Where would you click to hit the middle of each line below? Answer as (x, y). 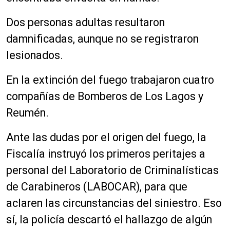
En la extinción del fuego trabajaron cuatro (110, 80)
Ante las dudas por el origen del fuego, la (106, 138)
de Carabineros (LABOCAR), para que (97, 187)
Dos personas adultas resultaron (85, 23)
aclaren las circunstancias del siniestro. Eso (114, 203)
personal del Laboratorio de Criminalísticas (112, 170)
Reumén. (27, 113)
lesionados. (35, 55)
